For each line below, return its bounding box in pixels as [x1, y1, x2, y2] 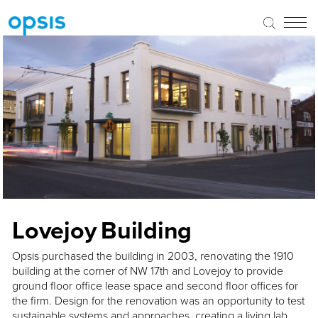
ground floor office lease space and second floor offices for [12, 277, 298, 294]
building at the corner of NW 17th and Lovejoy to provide [12, 262, 283, 279]
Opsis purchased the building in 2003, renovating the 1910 [12, 247, 294, 264]
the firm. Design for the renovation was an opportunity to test [12, 292, 305, 309]
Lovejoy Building [12, 212, 192, 248]
